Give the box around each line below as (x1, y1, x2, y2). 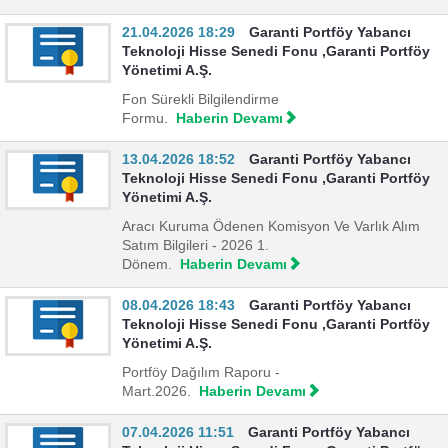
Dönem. (122, 257, 172, 272)
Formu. (122, 111, 168, 126)
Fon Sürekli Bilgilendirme (122, 92, 279, 107)
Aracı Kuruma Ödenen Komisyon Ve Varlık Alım (122, 219, 420, 234)
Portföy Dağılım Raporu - (122, 365, 280, 380)
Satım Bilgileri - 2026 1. (122, 238, 269, 253)
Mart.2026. (122, 384, 191, 399)
